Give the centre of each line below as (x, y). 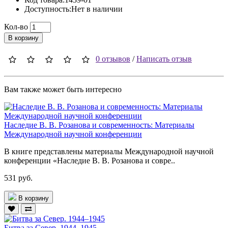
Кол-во (16, 26)
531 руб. (18, 178)
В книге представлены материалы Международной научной (109, 151)
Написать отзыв (164, 59)
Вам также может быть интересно (63, 89)
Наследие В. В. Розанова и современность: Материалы (99, 125)
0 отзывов (113, 59)
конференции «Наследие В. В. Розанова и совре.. (90, 160)
